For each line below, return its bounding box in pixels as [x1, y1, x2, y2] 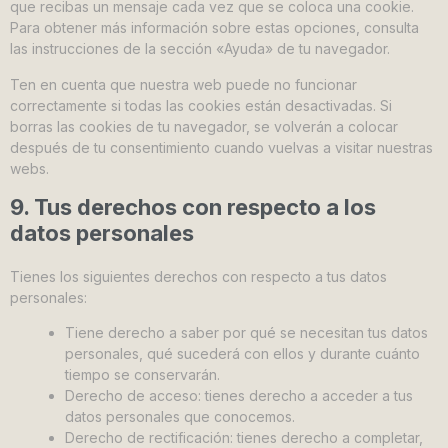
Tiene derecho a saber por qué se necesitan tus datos [65, 324, 428, 342]
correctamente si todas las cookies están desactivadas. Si [10, 96, 392, 114]
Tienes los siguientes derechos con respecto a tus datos [10, 267, 387, 285]
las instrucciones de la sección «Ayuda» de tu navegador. [10, 40, 390, 58]
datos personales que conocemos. [65, 408, 295, 426]
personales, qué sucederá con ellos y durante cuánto [65, 345, 420, 363]
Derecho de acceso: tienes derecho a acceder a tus [65, 387, 413, 405]
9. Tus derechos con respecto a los [10, 193, 376, 220]
